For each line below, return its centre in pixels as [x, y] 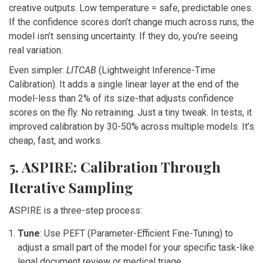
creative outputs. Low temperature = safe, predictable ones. [131, 8]
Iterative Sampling [71, 188]
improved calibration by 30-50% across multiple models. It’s [131, 127]
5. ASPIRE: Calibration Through [115, 167]
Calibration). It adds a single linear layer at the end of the [124, 85]
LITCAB [81, 70]
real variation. [36, 50]
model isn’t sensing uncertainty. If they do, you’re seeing [123, 36]
